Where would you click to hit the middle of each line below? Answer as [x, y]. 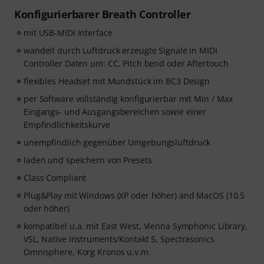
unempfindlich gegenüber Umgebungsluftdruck [117, 143]
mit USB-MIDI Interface [68, 33]
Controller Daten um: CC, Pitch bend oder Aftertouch [126, 64]
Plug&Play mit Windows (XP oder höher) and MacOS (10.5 [134, 196]
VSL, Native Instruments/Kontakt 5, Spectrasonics [119, 239]
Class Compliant [55, 178]
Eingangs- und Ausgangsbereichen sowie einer [115, 112]
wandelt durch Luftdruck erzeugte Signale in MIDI [121, 51]
